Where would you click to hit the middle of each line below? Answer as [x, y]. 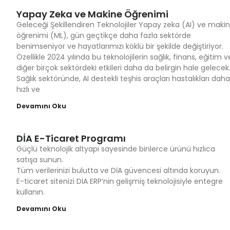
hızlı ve [28, 89]
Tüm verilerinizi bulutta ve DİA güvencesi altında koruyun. [118, 170]
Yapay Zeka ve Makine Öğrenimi [92, 14]
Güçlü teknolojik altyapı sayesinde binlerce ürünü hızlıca [116, 149]
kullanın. [31, 192]
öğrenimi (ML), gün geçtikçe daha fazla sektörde [104, 35]
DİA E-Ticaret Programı [71, 138]
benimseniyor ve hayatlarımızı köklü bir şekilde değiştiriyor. [120, 46]
